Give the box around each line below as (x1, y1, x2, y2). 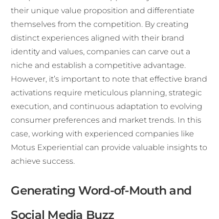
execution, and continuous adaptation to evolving (11, 102, 203, 111)
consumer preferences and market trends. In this (11, 115, 202, 125)
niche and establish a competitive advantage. (11, 61, 186, 70)
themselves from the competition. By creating (11, 20, 189, 29)
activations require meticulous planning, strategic (11, 88, 202, 98)
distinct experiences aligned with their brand (11, 33, 185, 43)
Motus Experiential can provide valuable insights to (11, 143, 208, 153)
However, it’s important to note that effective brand (11, 74, 208, 84)
